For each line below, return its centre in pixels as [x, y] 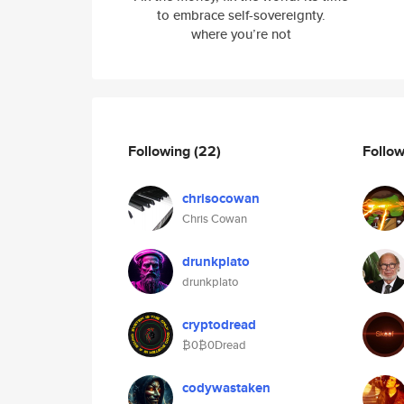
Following [161, 151]
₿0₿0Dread [214, 345]
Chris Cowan [215, 219]
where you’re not [241, 34]
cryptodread [219, 325]
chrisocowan [221, 198]
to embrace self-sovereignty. [241, 15]
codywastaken [226, 388]
